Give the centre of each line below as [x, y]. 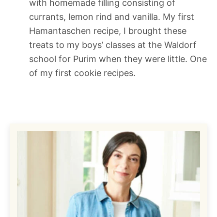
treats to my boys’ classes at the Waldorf [113, 45]
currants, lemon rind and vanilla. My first [112, 16]
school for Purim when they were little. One [118, 59]
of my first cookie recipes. [82, 73]
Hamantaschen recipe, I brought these [108, 31]
